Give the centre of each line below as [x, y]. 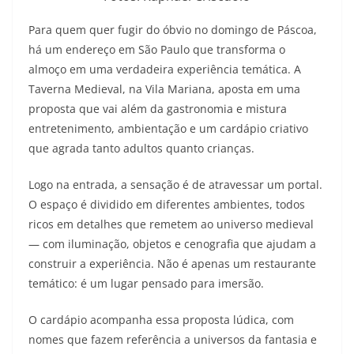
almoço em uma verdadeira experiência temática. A [165, 70]
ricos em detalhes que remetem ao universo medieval [171, 224]
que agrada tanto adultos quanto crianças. [141, 149]
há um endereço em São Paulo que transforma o [157, 50]
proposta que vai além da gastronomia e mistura [158, 109]
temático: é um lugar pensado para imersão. [146, 284]
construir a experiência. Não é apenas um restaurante [172, 264]
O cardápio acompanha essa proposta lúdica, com [161, 320]
